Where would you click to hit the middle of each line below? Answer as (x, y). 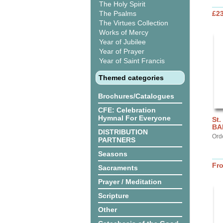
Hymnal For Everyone (134, 118)
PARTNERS (117, 140)
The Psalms (118, 13)
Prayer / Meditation (130, 182)
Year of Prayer (122, 51)
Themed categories (131, 78)
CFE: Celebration (127, 110)
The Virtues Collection (134, 23)
